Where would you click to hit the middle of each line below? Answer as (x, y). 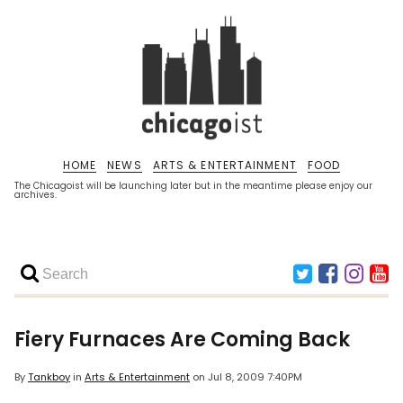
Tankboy (49, 377)
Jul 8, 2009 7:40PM (255, 377)
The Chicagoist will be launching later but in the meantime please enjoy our (193, 186)
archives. (36, 195)
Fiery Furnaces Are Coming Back (182, 340)
